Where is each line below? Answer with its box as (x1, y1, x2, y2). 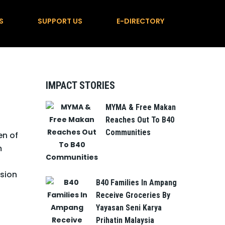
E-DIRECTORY (117, 16, 164, 26)
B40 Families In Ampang (96, 178, 177, 187)
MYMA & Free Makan (105, 102, 176, 112)
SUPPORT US (38, 16, 82, 26)
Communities (105, 128, 151, 137)
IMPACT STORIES (46, 79, 115, 91)
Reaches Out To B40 (105, 115, 174, 125)
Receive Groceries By (96, 190, 170, 200)
